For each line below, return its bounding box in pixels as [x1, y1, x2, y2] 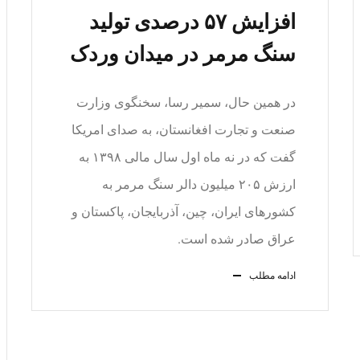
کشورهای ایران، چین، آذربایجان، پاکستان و [72, 204, 296, 219]
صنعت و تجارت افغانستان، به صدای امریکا [72, 122, 296, 137]
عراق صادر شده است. [178, 231, 296, 247]
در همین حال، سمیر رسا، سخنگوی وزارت [76, 95, 296, 110]
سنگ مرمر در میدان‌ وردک [70, 42, 296, 66]
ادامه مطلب [249, 270, 296, 281]
